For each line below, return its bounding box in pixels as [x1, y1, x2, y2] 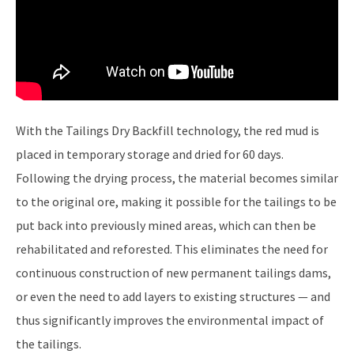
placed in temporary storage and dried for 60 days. [16, 146, 284, 163]
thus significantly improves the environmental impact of [16, 312, 324, 329]
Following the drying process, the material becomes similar [16, 170, 338, 186]
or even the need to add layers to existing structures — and [16, 288, 330, 305]
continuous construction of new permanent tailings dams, [16, 265, 331, 281]
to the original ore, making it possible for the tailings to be [16, 194, 337, 210]
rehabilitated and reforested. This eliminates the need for [16, 241, 328, 258]
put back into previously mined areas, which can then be [16, 217, 316, 234]
